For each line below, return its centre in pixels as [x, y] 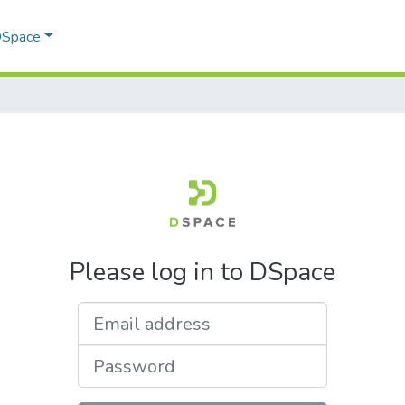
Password [234, 354]
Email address [246, 312]
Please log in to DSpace [202, 272]
